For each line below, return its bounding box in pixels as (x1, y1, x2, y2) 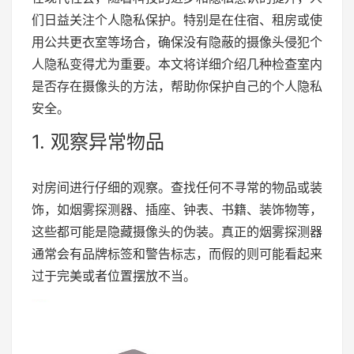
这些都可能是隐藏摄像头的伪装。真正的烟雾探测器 (32, 224, 322, 240)
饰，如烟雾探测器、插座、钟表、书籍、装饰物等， (32, 201, 322, 218)
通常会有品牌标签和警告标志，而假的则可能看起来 (32, 246, 322, 262)
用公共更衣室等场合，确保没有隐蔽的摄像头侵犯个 (32, 34, 322, 51)
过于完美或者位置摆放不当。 (32, 268, 196, 284)
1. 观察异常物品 (32, 130, 164, 154)
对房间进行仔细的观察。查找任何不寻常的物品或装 (32, 179, 322, 196)
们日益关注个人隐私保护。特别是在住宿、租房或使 (32, 12, 322, 28)
